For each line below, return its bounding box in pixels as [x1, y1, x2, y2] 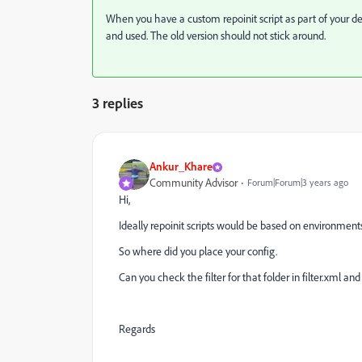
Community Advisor [149, 175, 238, 190]
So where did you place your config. [119, 244, 277, 259]
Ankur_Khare [149, 159, 213, 173]
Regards [119, 322, 155, 336]
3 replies [92, 94, 143, 112]
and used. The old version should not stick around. [106, 28, 326, 43]
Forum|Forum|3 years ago [247, 176, 348, 188]
